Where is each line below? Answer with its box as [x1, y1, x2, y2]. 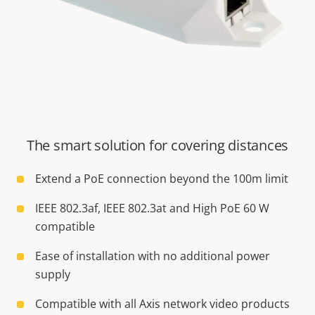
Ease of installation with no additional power [35, 248, 270, 264]
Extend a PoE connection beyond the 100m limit [35, 171, 288, 187]
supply [35, 266, 70, 283]
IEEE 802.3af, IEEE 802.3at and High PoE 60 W [35, 200, 269, 217]
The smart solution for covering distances [27, 136, 288, 155]
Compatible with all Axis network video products [35, 296, 290, 312]
